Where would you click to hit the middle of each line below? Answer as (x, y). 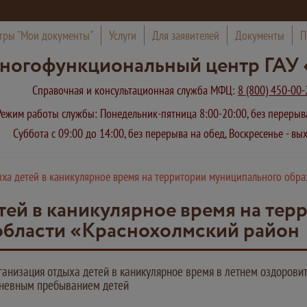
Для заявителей (185, 35)
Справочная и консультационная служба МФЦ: (135, 90)
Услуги (122, 35)
